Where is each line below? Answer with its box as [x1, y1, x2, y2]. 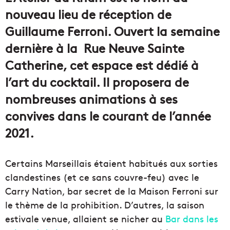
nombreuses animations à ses [5, 90, 178, 107]
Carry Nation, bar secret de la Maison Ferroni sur [5, 184, 218, 197]
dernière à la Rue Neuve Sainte [5, 39, 184, 56]
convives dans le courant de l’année [5, 107, 211, 124]
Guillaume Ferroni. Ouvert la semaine [5, 22, 220, 39]
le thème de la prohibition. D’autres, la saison [5, 198, 204, 211]
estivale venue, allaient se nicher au [5, 212, 165, 225]
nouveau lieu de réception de [5, 5, 171, 22]
